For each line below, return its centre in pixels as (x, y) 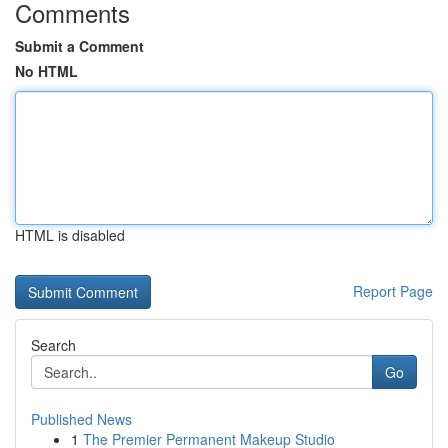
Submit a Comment (79, 46)
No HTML (46, 71)
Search (53, 345)
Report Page (393, 291)
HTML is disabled (70, 235)
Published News (81, 419)
